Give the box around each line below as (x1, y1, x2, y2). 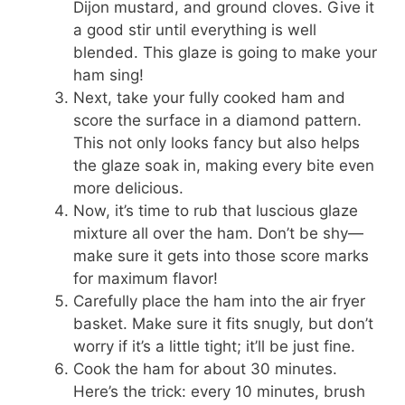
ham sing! (73, 65, 144, 84)
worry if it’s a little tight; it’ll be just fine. (73, 336, 355, 355)
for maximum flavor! (73, 268, 218, 287)
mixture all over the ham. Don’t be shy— (73, 223, 363, 242)
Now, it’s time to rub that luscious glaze (73, 201, 358, 220)
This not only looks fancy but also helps (73, 133, 360, 152)
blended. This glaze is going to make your (73, 42, 377, 61)
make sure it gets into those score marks (73, 246, 369, 265)
